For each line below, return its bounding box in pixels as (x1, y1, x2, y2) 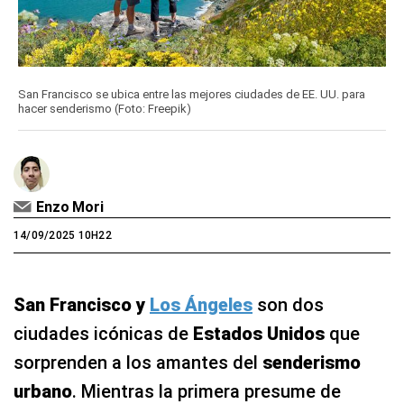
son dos (252, 294, 324, 317)
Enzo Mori (36, 198, 104, 216)
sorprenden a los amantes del (14, 352, 262, 374)
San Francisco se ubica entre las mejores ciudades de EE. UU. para (18, 87, 365, 102)
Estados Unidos (193, 323, 325, 345)
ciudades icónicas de (14, 323, 193, 345)
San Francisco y (14, 294, 150, 317)
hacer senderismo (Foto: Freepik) (18, 102, 191, 116)
